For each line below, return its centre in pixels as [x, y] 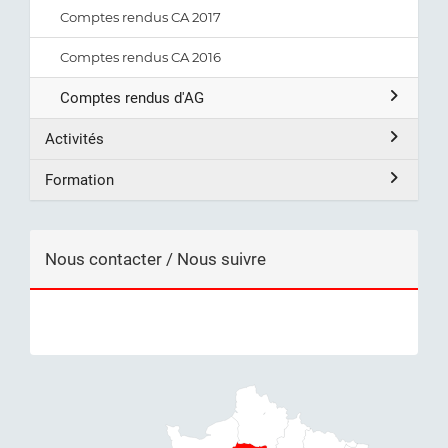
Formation [79, 180]
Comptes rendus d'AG [132, 98]
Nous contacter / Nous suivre [155, 259]
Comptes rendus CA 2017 [140, 17]
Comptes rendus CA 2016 [140, 57]
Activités [74, 139]
